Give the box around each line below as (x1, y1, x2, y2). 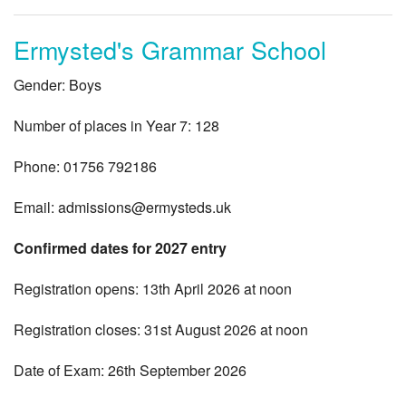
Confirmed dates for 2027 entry (14, 237, 227, 259)
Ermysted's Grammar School (14, 32, 326, 68)
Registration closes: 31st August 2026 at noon (14, 319, 308, 341)
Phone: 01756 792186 (14, 156, 157, 178)
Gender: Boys (14, 74, 101, 96)
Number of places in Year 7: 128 (14, 115, 219, 137)
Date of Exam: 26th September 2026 (14, 360, 246, 382)
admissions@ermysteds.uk (58, 197, 231, 218)
